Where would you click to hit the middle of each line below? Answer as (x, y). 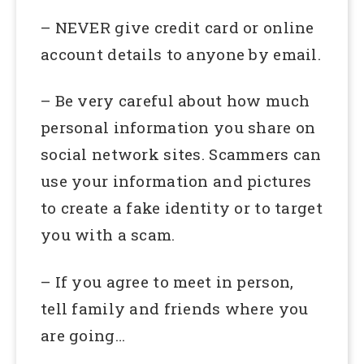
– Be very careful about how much (175, 101)
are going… (83, 336)
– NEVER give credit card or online (178, 27)
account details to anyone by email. (181, 54)
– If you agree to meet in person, (167, 282)
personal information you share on (178, 128)
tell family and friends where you (175, 309)
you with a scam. (108, 235)
